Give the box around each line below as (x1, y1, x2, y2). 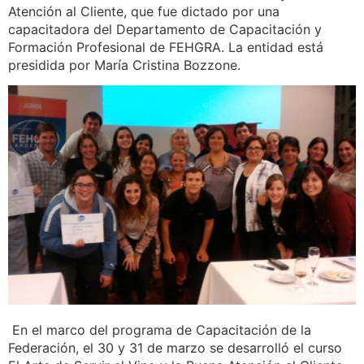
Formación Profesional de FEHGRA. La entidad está (8, 38, 323, 55)
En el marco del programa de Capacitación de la (8, 321, 311, 338)
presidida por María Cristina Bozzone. (8, 56, 240, 73)
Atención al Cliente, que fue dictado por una (8, 2, 279, 19)
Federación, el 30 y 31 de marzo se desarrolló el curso (8, 339, 342, 356)
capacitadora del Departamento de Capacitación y (8, 20, 322, 37)
